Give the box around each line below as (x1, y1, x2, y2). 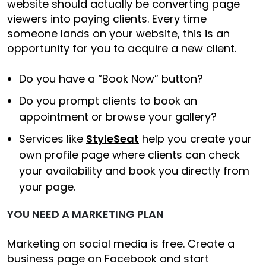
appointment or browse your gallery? (19, 109, 217, 124)
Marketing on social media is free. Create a (7, 236, 235, 251)
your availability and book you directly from (19, 163, 249, 178)
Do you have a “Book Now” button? (19, 71, 203, 86)
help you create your (139, 131, 252, 146)
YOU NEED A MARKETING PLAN (7, 206, 164, 221)
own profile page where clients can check (19, 147, 240, 162)
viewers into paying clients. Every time (7, 11, 207, 26)
